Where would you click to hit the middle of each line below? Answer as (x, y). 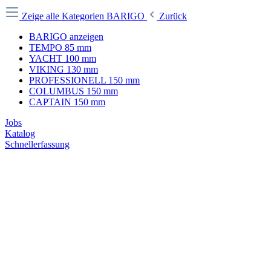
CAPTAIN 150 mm (67, 102)
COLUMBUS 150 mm (73, 91)
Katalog (20, 133)
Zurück (173, 16)
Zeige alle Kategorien (64, 16)
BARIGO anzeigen (66, 37)
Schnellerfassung (37, 144)
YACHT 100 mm (63, 58)
